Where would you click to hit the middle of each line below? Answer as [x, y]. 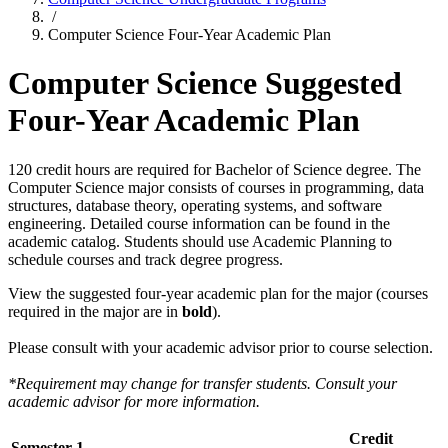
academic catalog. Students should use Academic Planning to [200, 241]
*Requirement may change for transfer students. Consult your [202, 383]
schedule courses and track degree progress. [145, 259]
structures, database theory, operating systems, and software [195, 205]
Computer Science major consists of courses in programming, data [216, 187]
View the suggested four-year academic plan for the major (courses [218, 293]
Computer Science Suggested [205, 83]
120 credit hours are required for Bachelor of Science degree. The [214, 169]
